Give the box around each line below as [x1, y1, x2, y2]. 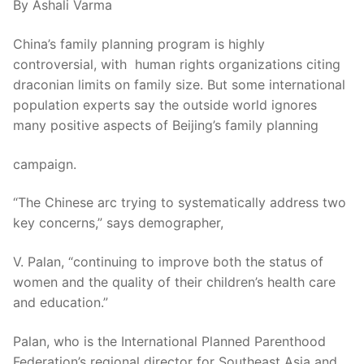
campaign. [13, 155, 76, 172]
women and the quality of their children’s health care [13, 274, 336, 290]
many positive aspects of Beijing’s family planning [13, 117, 318, 134]
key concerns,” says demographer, [13, 214, 223, 232]
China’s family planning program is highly [13, 36, 265, 53]
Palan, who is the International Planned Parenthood [13, 332, 326, 349]
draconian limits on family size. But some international [13, 76, 345, 93]
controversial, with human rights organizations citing [13, 56, 340, 73]
